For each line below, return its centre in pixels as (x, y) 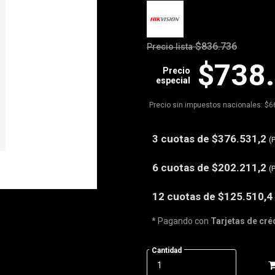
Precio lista (170, 47)
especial (173, 80)
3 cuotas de (182, 139)
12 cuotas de (185, 196)
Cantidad (167, 250)
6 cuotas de (182, 168)
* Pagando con (181, 221)
